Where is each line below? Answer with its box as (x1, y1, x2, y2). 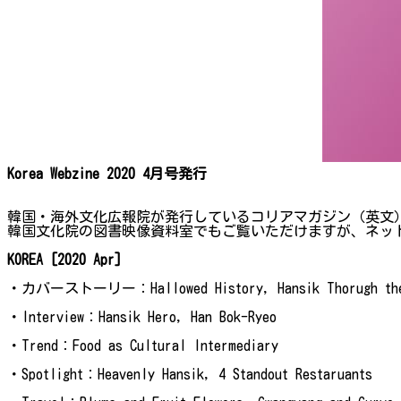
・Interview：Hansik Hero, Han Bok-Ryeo (7, 309, 277, 324)
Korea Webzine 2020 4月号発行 (7, 166, 207, 181)
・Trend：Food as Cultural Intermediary (7, 337, 278, 353)
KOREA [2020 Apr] (7, 252, 122, 267)
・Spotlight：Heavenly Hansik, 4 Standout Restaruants (7, 366, 372, 381)
